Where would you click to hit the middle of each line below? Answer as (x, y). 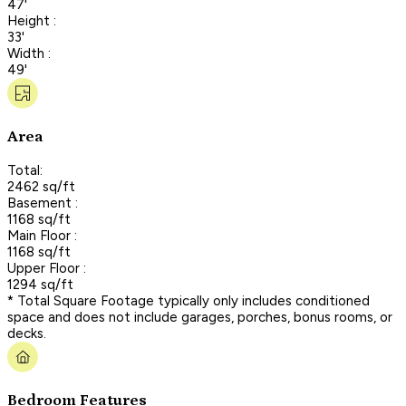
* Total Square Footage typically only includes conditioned (188, 300)
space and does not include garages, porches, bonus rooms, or (200, 317)
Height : (32, 20)
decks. (27, 333)
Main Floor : (42, 235)
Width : (29, 53)
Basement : (43, 203)
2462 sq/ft (41, 186)
